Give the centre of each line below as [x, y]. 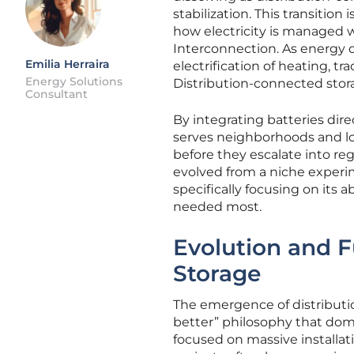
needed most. [217, 207]
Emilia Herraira [68, 64]
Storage [217, 273]
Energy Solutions [74, 81]
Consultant [56, 94]
